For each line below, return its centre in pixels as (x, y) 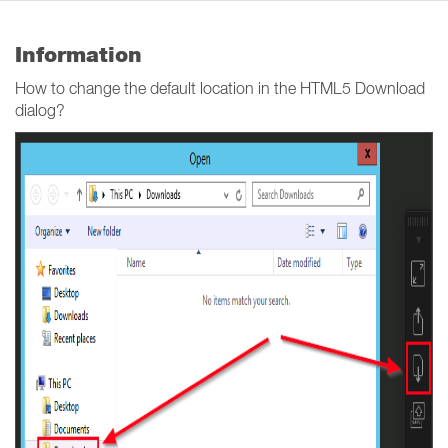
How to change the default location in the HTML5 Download (220, 88)
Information (78, 54)
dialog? (40, 110)
